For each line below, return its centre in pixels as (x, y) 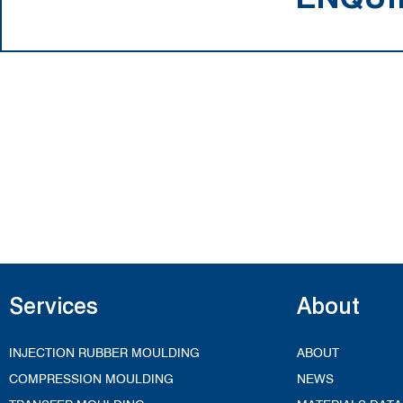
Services (54, 306)
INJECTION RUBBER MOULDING (104, 353)
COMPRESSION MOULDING (91, 379)
